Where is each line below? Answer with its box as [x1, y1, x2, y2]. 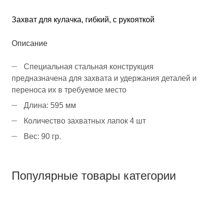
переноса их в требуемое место [12, 85, 126, 94]
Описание [12, 39, 47, 47]
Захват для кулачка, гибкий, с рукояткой [12, 15, 155, 24]
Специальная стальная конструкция [24, 62, 154, 71]
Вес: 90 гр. [24, 132, 61, 140]
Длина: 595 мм [24, 101, 76, 109]
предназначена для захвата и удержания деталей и [12, 74, 197, 82]
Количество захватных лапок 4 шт [24, 116, 146, 125]
